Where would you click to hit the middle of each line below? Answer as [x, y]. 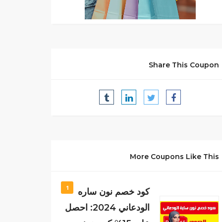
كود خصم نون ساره [114, 192]
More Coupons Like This [175, 157]
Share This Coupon [184, 65]
